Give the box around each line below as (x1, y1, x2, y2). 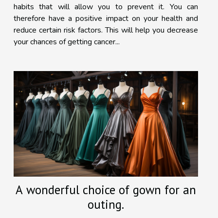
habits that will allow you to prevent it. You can (14, 1, 198, 13)
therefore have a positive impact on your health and (14, 13, 198, 24)
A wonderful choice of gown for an (16, 182, 196, 198)
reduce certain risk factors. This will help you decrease (14, 25, 198, 36)
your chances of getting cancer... (14, 36, 120, 48)
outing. (88, 197, 124, 213)
